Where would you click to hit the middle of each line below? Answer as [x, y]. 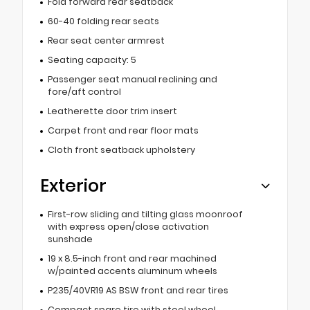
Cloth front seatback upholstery [121, 150]
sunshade [70, 239]
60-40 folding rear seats [103, 21]
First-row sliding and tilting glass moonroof [145, 215]
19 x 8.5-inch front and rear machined [132, 259]
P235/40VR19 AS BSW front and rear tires [138, 291]
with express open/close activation [128, 227]
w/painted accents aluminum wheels [132, 271]
